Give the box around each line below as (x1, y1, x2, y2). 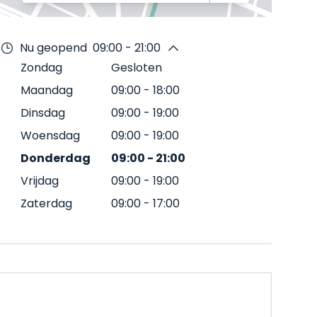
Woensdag (21, 127, 80, 144)
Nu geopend (20, 40, 87, 56)
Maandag (21, 82, 73, 98)
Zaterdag (21, 195, 72, 212)
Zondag (21, 59, 62, 76)
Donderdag (21, 150, 91, 166)
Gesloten (111, 59, 162, 76)
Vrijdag (21, 173, 59, 189)
